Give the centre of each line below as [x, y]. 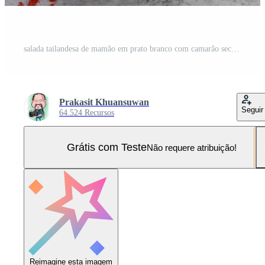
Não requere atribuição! [191, 147]
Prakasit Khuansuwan [104, 102]
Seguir [252, 110]
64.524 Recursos [87, 113]
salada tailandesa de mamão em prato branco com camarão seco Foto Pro [235, 49]
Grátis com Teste [106, 147]
